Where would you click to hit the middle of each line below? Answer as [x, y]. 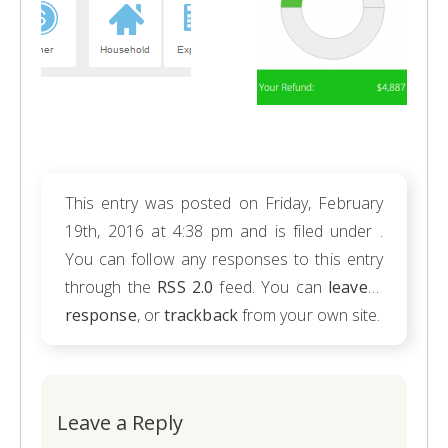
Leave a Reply [120, 422]
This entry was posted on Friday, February [224, 203]
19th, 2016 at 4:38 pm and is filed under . [224, 231]
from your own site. [309, 315]
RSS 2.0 [185, 287]
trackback [201, 315]
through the [111, 287]
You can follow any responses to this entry [224, 259]
